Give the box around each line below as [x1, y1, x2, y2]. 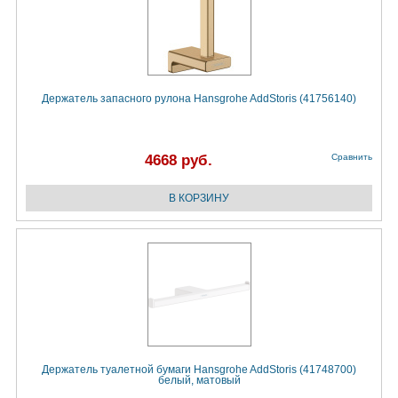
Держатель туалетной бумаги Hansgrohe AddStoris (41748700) [42, 363, 356, 377]
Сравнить [331, 152, 372, 163]
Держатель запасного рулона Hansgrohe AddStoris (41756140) [42, 92, 356, 106]
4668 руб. [145, 152, 212, 170]
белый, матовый [157, 374, 241, 387]
